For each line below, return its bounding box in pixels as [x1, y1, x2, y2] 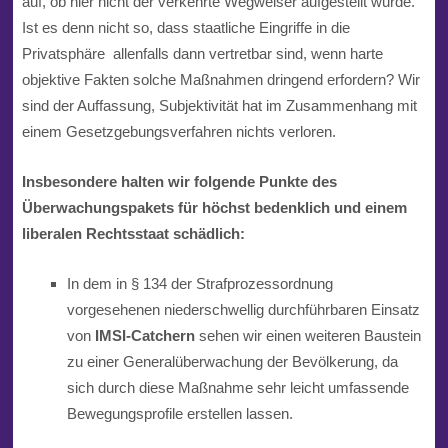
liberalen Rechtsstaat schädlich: [21, 224, 245, 242]
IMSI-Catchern [94, 327, 195, 345]
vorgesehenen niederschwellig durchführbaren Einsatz [66, 301, 420, 319]
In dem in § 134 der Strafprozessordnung [66, 275, 333, 293]
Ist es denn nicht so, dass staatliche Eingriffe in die [21, 18, 350, 36]
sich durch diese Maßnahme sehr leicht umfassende [66, 379, 409, 397]
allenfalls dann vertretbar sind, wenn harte [112, 44, 383, 62]
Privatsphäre [21, 44, 105, 62]
